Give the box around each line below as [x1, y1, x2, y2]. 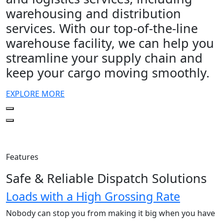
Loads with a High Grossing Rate [6, 188, 180, 204]
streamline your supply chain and [6, 49, 203, 66]
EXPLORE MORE [6, 88, 65, 99]
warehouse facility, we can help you [6, 34, 214, 51]
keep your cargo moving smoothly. [6, 64, 210, 81]
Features [6, 151, 38, 162]
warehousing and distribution [6, 4, 181, 22]
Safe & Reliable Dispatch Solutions [6, 169, 207, 186]
